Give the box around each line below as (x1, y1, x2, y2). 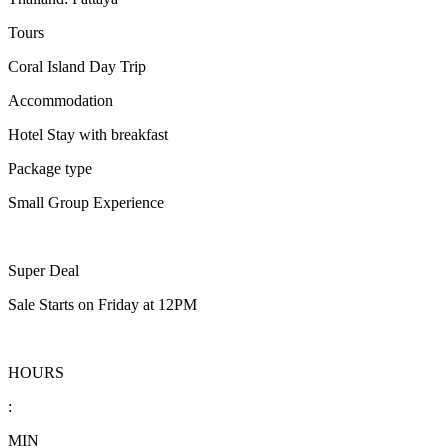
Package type (8, 159, 92, 177)
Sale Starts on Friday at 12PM (8, 295, 197, 313)
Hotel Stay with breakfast (8, 125, 168, 143)
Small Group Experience (8, 193, 164, 211)
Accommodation (8, 91, 113, 109)
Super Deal (8, 261, 79, 279)
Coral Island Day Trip (8, 57, 146, 75)
